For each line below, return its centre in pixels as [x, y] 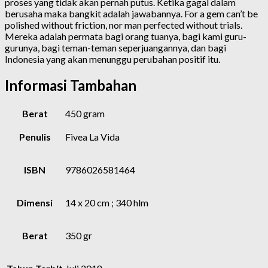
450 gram [85, 113]
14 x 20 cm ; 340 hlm [107, 202]
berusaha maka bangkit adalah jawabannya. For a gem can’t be [131, 13]
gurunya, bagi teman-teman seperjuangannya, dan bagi [115, 47]
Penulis [35, 136]
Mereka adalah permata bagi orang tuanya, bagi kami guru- [126, 36]
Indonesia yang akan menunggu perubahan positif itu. [112, 59]
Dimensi [35, 202]
